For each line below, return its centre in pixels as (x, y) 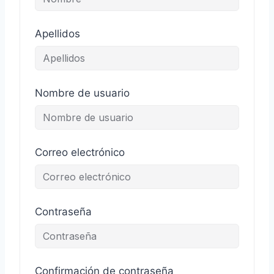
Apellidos (57, 34)
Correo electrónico (80, 152)
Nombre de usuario (82, 93)
